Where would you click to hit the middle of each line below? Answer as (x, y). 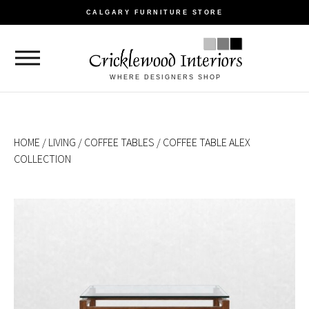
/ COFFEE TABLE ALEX (202, 142)
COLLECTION (42, 158)
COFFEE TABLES (119, 142)
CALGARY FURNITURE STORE (154, 12)
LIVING (62, 142)
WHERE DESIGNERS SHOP (166, 77)
